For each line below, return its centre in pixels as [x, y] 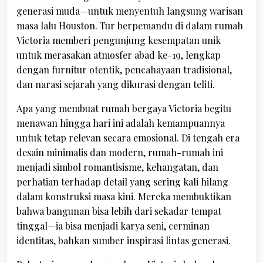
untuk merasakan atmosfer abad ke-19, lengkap [119, 55]
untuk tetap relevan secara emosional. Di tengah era [128, 138]
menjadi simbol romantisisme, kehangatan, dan [117, 167]
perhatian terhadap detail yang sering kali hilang [122, 182]
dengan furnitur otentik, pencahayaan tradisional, [124, 70]
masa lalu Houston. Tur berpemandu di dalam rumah [130, 26]
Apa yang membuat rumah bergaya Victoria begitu [124, 108]
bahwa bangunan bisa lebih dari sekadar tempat [119, 211]
